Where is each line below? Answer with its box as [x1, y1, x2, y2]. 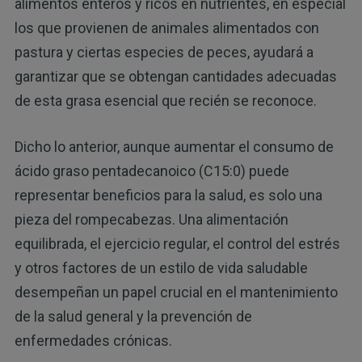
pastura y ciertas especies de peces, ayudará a [14, 44, 314, 61]
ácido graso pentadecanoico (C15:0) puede [14, 162, 289, 180]
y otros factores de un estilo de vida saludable [14, 259, 308, 277]
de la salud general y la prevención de [14, 308, 252, 326]
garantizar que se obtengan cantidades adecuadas [14, 68, 337, 86]
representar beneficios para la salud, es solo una [14, 187, 322, 204]
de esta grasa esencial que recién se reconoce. [14, 92, 317, 110]
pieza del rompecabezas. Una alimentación [14, 211, 288, 229]
